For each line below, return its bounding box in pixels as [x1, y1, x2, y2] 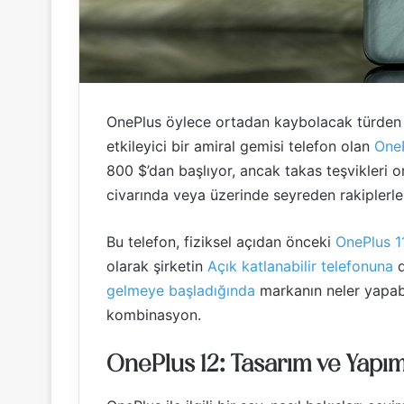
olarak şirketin [106, 256, 207, 275]
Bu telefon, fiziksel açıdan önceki [106, 232, 335, 251]
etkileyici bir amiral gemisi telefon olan [106, 136, 374, 155]
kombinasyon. [106, 305, 201, 324]
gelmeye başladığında [106, 280, 255, 299]
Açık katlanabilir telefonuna [207, 256, 393, 275]
